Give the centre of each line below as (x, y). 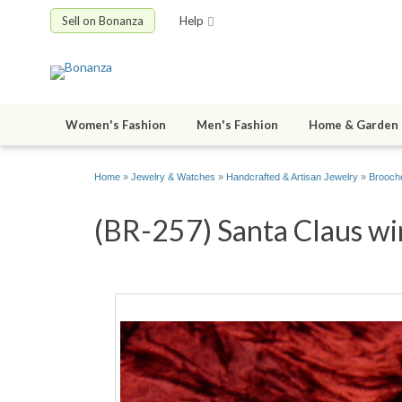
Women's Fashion (116, 125)
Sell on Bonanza (103, 21)
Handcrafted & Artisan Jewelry (292, 177)
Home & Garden (354, 125)
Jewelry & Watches (173, 177)
